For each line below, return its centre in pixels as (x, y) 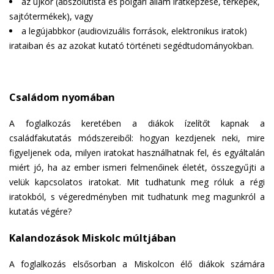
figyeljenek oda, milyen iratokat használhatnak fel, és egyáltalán (137, 152)
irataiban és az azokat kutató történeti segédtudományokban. (131, 45)
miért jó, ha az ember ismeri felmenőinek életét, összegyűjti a (137, 167)
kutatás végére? (40, 211)
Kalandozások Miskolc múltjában (93, 238)
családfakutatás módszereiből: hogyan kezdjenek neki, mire (137, 138)
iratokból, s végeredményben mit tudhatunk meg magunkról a (137, 196)
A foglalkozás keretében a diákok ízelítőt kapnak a (137, 123)
